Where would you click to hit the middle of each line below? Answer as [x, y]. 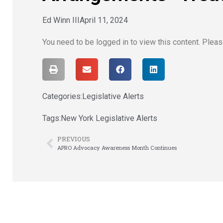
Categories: [62, 97]
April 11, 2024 [104, 20]
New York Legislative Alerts [109, 118]
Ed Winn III [61, 20]
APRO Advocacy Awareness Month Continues [117, 148]
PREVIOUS [74, 139]
